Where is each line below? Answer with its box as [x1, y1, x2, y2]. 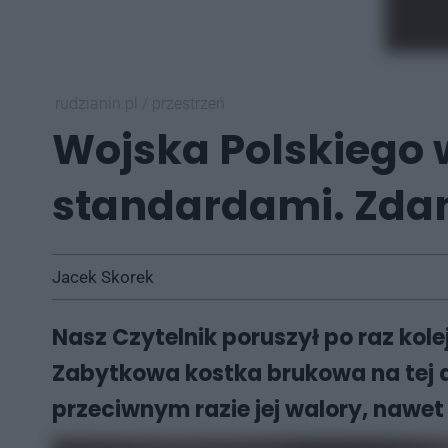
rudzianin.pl [55, 94, 142, 113]
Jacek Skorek [52, 267, 154, 287]
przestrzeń [152, 94, 225, 113]
